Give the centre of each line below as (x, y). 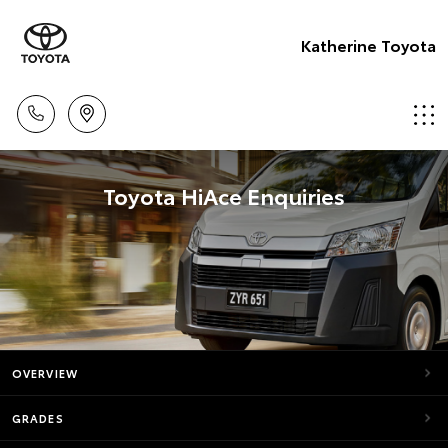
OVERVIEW (45, 373)
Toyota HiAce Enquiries (224, 195)
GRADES (38, 418)
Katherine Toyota (368, 44)
